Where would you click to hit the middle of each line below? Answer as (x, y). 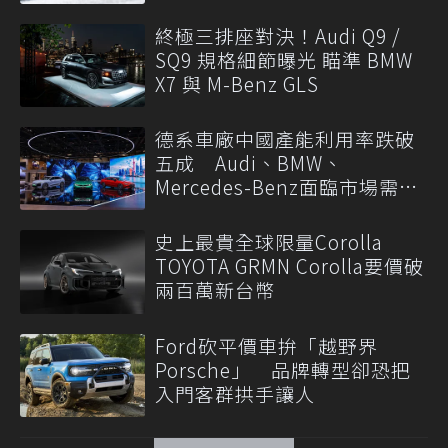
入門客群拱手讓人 (235, 393)
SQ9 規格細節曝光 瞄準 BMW (284, 59)
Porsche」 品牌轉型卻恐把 (283, 369)
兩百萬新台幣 (215, 290)
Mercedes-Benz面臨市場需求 (287, 186)
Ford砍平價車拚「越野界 (266, 345)
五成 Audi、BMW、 (249, 162)
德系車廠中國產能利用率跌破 (285, 138)
